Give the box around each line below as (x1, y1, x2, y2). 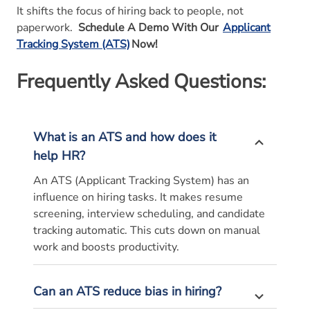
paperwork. (17, 19, 73, 35)
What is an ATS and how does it (33, 128, 216, 145)
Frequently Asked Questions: (17, 68, 266, 95)
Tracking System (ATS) (17, 36, 130, 52)
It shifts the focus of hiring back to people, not (17, 3, 244, 19)
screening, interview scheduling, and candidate (33, 206, 265, 221)
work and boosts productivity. (33, 239, 179, 255)
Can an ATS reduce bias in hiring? (33, 282, 221, 300)
